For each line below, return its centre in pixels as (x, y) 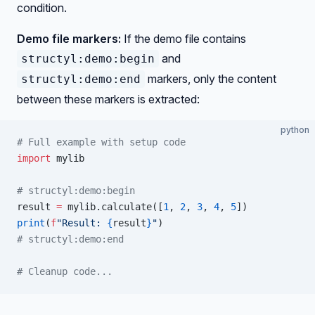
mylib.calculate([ (112, 207)
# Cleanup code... (65, 271)
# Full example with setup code (101, 142)
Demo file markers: (69, 39)
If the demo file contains (184, 39)
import (34, 158)
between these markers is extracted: (108, 99)
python (295, 130)
